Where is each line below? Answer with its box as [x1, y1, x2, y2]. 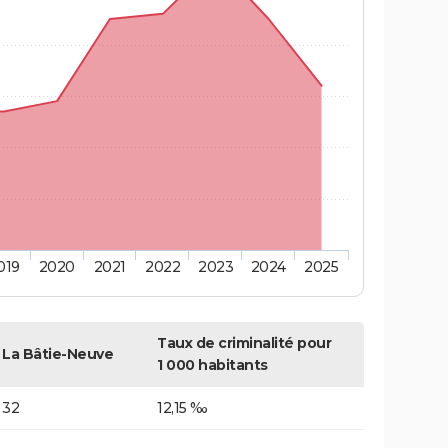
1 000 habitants [157, 356, 268, 375]
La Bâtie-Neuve [2, 345, 113, 364]
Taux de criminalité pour [157, 334, 331, 353]
